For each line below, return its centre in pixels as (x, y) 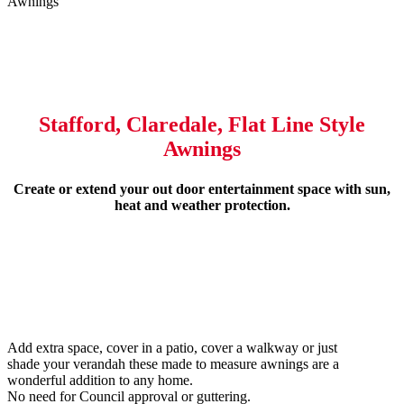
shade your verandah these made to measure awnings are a (173, 363)
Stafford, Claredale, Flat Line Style (202, 125)
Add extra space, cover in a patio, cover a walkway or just (172, 347)
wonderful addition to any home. (100, 380)
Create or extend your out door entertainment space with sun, (202, 188)
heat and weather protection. (202, 205)
